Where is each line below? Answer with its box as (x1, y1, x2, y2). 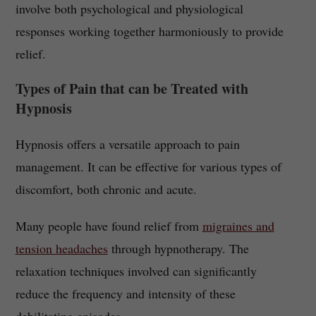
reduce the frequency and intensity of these (15, 285, 236, 303)
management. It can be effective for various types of (15, 158, 281, 176)
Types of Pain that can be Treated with (15, 78, 248, 99)
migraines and (202, 217, 274, 235)
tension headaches (15, 240, 108, 257)
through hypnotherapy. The (107, 240, 249, 257)
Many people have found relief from (15, 217, 202, 235)
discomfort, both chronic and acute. (15, 181, 197, 198)
